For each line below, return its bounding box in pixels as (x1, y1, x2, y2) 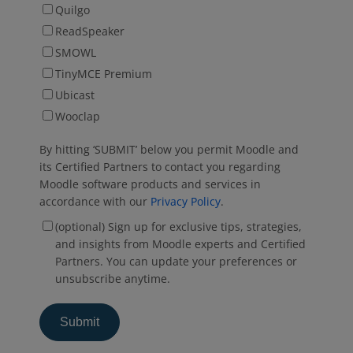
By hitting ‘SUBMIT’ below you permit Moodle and (39, 142, 299, 158)
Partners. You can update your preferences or (55, 254, 297, 269)
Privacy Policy (150, 194, 221, 210)
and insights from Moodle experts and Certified (55, 236, 306, 252)
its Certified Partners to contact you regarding (39, 159, 281, 175)
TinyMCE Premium (55, 66, 152, 82)
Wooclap (55, 109, 100, 124)
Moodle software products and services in (39, 176, 261, 192)
